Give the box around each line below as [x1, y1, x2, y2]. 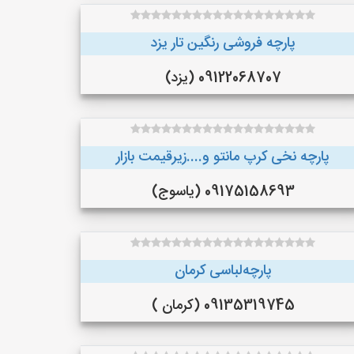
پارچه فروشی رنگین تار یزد [150, 32, 296, 55]
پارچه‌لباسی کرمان [174, 259, 272, 283]
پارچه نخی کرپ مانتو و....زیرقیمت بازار [116, 145, 330, 169]
